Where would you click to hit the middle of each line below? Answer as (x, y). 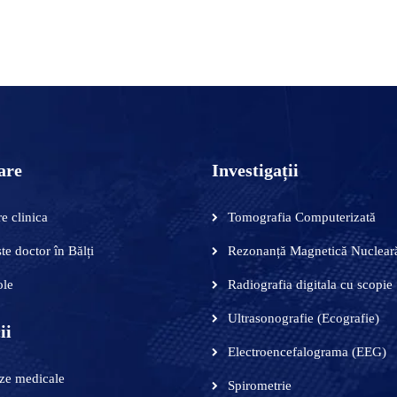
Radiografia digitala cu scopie (310, 284)
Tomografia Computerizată (302, 217)
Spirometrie (260, 385)
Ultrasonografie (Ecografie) (304, 318)
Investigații (255, 170)
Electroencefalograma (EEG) (307, 351)
